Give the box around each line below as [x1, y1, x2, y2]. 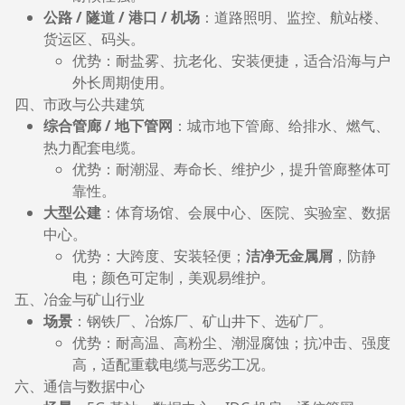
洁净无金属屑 [245, 246, 333, 267]
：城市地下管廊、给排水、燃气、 [172, 116, 390, 137]
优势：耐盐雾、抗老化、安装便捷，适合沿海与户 [71, 51, 391, 71]
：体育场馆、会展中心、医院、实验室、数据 [100, 202, 391, 223]
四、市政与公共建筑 [14, 94, 145, 115]
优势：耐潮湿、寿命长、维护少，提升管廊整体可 [71, 159, 391, 180]
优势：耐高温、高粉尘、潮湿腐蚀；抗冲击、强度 [71, 333, 391, 353]
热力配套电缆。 [42, 137, 145, 158]
